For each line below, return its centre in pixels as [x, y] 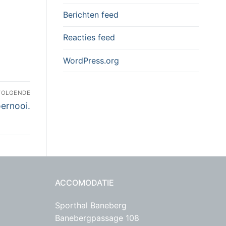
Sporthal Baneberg [91, 206]
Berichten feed [91, 15]
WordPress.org [91, 60]
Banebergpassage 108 [97, 218]
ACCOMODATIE [84, 183]
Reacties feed [89, 38]
